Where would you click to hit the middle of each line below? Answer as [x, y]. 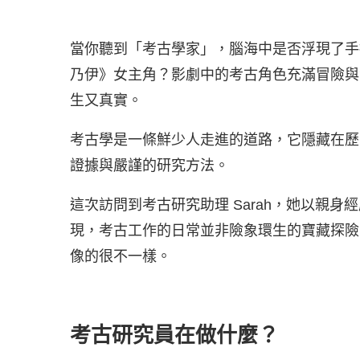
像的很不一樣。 [121, 256]
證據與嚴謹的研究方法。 [149, 166]
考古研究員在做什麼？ [174, 335]
